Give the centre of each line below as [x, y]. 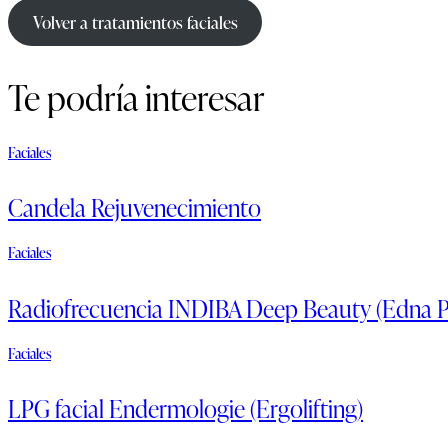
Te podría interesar [136, 97]
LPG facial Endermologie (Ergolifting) [185, 408]
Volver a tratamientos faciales [135, 22]
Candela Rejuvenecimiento [134, 208]
